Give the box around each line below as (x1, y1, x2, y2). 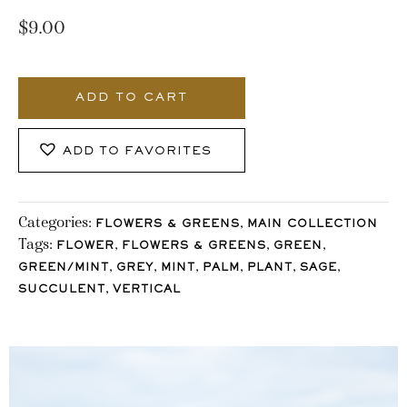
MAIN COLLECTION (247, 219, 378, 230)
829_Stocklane (17, 59, 114, 77)
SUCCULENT (18, 284, 105, 295)
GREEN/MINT (18, 263, 109, 273)
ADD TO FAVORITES (63, 146, 212, 158)
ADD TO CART (75, 92, 188, 104)
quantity (17, 81, 73, 99)
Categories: (18, 213, 95, 231)
